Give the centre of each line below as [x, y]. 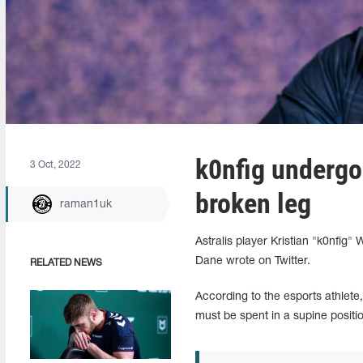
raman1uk [86, 204]
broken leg [253, 203]
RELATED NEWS [66, 263]
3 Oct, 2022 [56, 165]
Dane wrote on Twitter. [252, 261]
